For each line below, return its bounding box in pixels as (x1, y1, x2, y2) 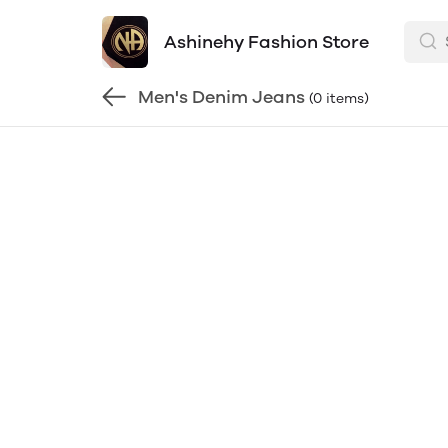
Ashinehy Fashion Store (163, 31, 369, 53)
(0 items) (309, 89, 369, 107)
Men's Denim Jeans (138, 86, 305, 108)
